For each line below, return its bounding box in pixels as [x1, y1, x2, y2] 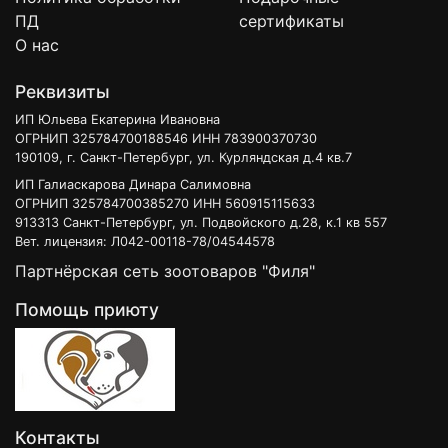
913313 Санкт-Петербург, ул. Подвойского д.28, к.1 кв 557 [15, 215, 387, 231]
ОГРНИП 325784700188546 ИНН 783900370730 [15, 131, 317, 147]
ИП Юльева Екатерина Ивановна [15, 112, 220, 128]
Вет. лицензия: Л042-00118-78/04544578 [15, 234, 275, 250]
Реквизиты [15, 81, 110, 103]
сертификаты [239, 11, 344, 32]
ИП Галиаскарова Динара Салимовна [15, 177, 251, 193]
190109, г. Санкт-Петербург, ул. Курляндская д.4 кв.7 [15, 150, 352, 166]
